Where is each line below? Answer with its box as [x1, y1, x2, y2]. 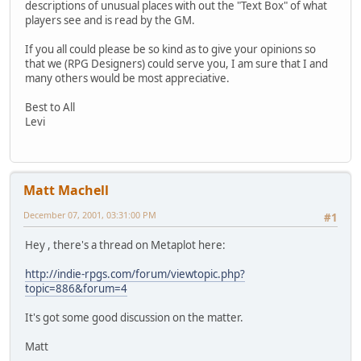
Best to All [25, 99, 75, 114]
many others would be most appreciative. [25, 70, 230, 85]
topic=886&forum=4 [25, 281, 127, 297]
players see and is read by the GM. [25, 12, 195, 27]
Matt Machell [23, 181, 109, 200]
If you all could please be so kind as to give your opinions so [25, 41, 316, 56]
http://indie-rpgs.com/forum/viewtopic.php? [25, 267, 245, 282]
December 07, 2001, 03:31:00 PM [23, 209, 156, 222]
